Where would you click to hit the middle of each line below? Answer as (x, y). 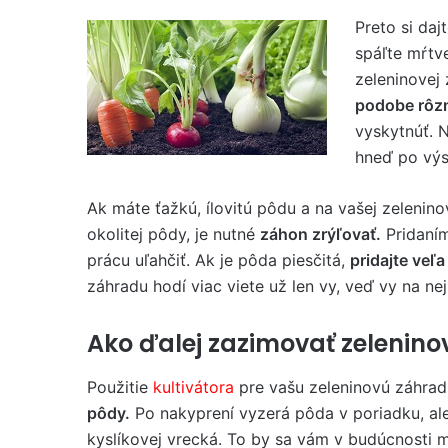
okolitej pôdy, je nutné (173, 233)
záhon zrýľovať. (320, 233)
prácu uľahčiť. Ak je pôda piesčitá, (218, 259)
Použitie (120, 387)
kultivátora (196, 387)
